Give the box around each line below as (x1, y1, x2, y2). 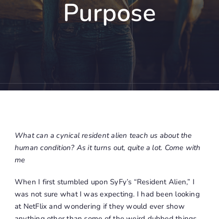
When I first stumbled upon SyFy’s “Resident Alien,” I (14, 177, 195, 187)
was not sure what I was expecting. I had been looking (14, 189, 200, 199)
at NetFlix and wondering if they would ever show (14, 201, 185, 212)
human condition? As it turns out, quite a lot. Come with (14, 143, 201, 153)
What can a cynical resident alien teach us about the (14, 131, 192, 141)
